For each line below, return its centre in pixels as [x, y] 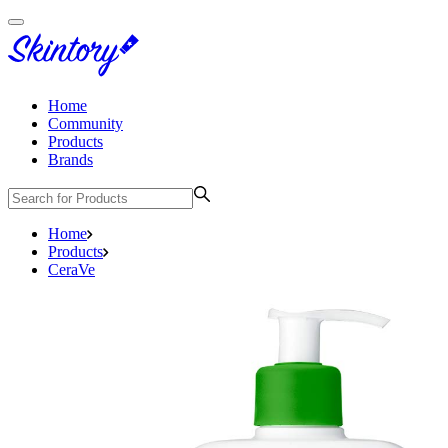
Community [85, 123]
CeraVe [71, 269]
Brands [70, 159]
